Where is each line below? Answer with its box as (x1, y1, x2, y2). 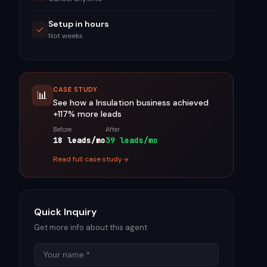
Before (53, 125, 72, 133)
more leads (75, 108, 122, 119)
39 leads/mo (105, 135, 158, 145)
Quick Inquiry (34, 206, 97, 218)
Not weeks (48, 31, 83, 41)
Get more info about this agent (34, 222, 147, 232)
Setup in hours (48, 18, 109, 29)
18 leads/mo (53, 135, 105, 145)
